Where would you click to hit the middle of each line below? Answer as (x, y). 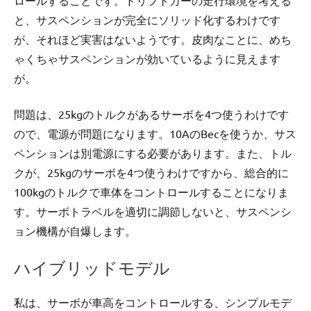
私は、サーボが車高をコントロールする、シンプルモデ (153, 302)
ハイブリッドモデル (92, 268)
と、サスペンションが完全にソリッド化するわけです (147, 20)
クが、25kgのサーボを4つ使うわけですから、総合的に (151, 173)
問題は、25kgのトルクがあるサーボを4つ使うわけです (151, 114)
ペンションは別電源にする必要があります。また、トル (153, 153)
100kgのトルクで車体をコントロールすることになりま (151, 192)
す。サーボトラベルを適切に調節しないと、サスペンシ (153, 211)
